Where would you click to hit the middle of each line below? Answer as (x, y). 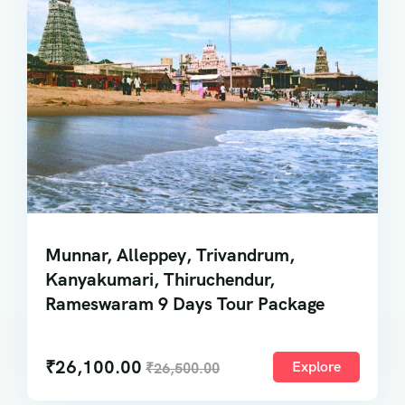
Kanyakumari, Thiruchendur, (160, 280)
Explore (316, 367)
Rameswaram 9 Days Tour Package (185, 304)
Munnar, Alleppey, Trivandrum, (170, 255)
